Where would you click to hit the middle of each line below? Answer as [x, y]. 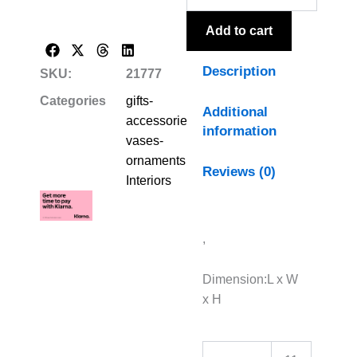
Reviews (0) [239, 171]
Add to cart [239, 30]
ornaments [156, 160]
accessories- [162, 120]
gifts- [139, 100]
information [240, 131]
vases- [145, 140]
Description [239, 71]
